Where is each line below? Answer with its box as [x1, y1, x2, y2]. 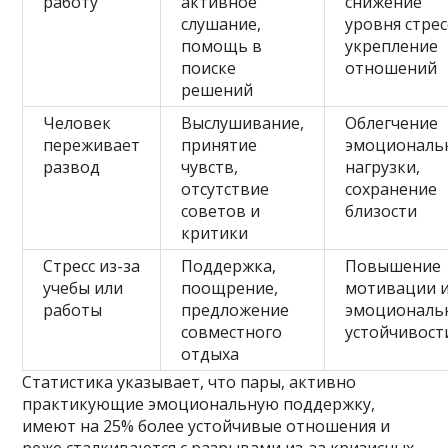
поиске [181, 57, 237, 79]
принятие [181, 134, 258, 156]
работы [43, 299, 103, 321]
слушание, [181, 13, 262, 35]
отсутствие [181, 178, 270, 200]
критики [181, 222, 249, 244]
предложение [181, 299, 290, 321]
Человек [43, 112, 112, 134]
